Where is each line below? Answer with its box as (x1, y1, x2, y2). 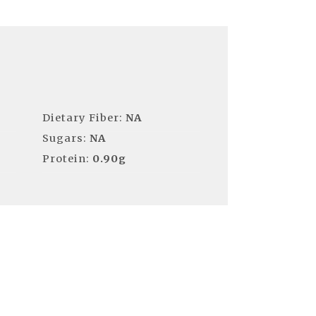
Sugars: (42, 132, 90, 145)
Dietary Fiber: (42, 111, 126, 124)
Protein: (42, 152, 93, 165)
